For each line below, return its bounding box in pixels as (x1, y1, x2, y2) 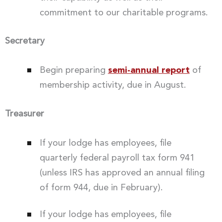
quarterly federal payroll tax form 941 (39, 153, 195, 163)
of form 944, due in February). (39, 183, 163, 192)
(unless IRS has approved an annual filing (39, 168, 205, 177)
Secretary (5, 36, 45, 46)
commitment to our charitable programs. (39, 8, 208, 17)
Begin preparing (39, 66, 108, 75)
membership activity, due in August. (39, 81, 186, 90)
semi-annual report (108, 66, 190, 75)
